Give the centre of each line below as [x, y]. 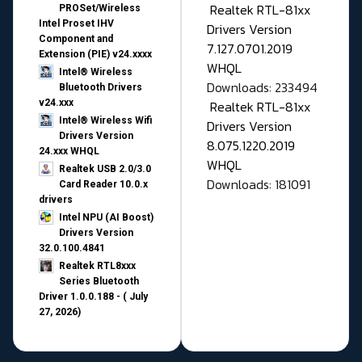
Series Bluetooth [99, 282]
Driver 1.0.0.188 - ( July [93, 297]
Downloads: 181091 [259, 185]
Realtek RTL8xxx [97, 266]
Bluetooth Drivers [101, 88]
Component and [76, 39]
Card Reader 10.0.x [103, 185]
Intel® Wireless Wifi [105, 121]
